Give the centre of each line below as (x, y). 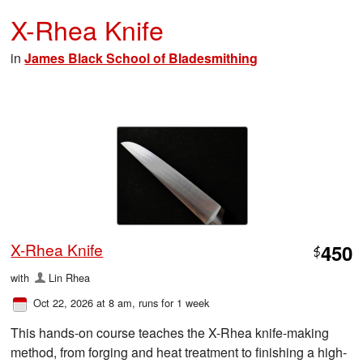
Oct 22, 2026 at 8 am (83, 302)
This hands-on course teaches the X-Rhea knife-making (170, 332)
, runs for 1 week (171, 302)
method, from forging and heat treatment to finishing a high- (179, 352)
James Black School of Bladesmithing (141, 58)
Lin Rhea (69, 277)
